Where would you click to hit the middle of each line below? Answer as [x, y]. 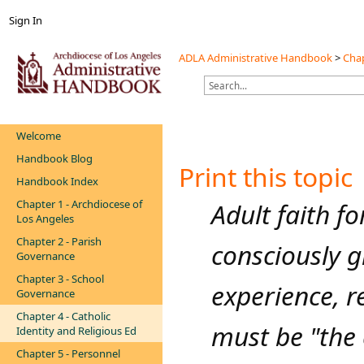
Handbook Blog [54, 158]
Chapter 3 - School [60, 279]
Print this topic [266, 177]
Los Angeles [45, 219]
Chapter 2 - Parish [59, 241]
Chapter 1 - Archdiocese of [79, 204]
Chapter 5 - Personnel [68, 353]
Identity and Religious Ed [76, 331]
